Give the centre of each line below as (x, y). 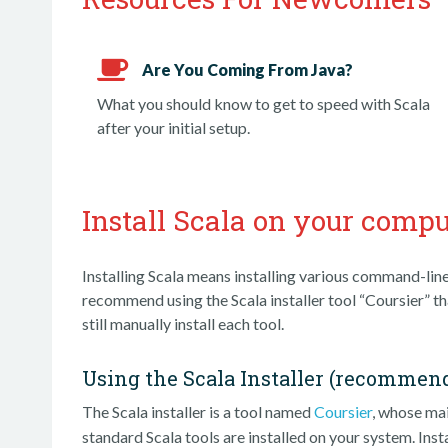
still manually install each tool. (183, 323)
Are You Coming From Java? (247, 69)
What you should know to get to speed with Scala (263, 103)
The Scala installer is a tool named (198, 411)
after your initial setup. (173, 127)
